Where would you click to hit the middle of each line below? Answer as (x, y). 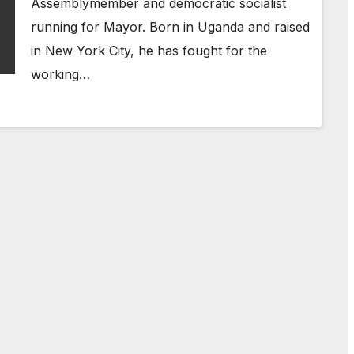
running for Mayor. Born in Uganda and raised (170, 27)
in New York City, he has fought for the (149, 51)
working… (60, 74)
